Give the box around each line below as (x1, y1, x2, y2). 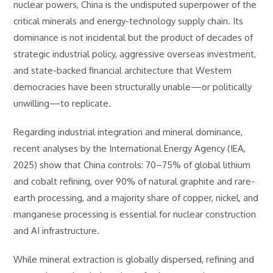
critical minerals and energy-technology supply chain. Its (13, 15, 244, 27)
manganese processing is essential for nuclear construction (13, 208, 257, 220)
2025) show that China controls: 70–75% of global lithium (13, 159, 251, 171)
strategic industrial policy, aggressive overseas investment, (13, 48, 257, 60)
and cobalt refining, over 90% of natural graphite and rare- (13, 175, 255, 187)
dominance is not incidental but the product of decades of (13, 32, 253, 43)
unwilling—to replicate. (13, 97, 112, 109)
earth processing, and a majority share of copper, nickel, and (13, 192, 259, 204)
